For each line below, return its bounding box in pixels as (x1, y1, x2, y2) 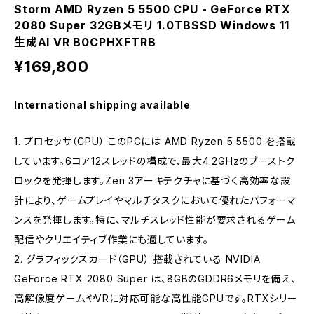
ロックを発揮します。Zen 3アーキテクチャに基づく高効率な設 (14, 174, 291, 186)
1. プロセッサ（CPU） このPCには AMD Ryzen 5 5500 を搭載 (14, 135, 296, 147)
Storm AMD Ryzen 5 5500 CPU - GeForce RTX (14, 1, 291, 16)
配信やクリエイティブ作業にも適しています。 (14, 233, 209, 245)
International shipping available (14, 98, 191, 111)
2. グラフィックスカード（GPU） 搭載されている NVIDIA (14, 252, 261, 265)
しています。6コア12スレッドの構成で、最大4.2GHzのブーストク (14, 154, 296, 167)
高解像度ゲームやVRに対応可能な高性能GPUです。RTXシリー (14, 292, 298, 304)
